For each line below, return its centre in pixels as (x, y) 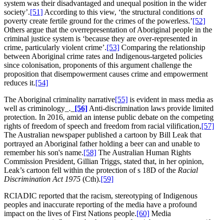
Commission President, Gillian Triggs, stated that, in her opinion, (104, 161)
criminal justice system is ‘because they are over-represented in (101, 38)
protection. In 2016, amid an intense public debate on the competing (109, 117)
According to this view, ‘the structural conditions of (123, 12)
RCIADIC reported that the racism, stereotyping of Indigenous (101, 195)
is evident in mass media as (170, 99)
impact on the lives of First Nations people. (70, 213)
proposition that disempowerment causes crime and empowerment (106, 74)
